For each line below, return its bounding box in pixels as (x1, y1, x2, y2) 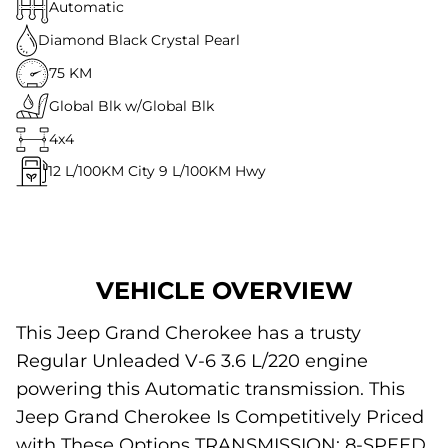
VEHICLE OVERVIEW (95, 275, 353, 305)
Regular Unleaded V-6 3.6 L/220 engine (16, 349, 368, 372)
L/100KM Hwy (172, 162, 266, 180)
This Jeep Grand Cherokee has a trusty (16, 321, 361, 344)
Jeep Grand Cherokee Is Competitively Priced (16, 405, 424, 428)
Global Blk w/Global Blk (49, 97, 214, 115)
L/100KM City (65, 162, 155, 180)
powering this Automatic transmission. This (16, 377, 405, 400)
